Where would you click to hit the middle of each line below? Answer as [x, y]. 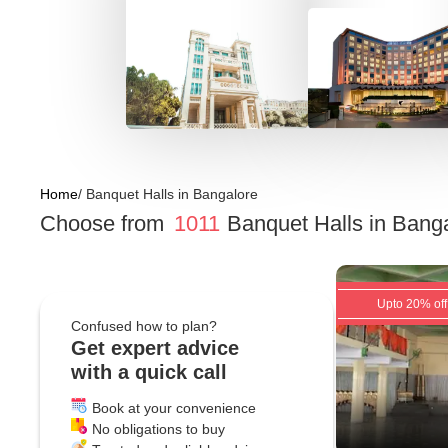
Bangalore [225, 194]
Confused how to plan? [144, 326]
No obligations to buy [158, 429]
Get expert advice [155, 348]
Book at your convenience [174, 408]
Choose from [102, 223]
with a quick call [149, 372]
